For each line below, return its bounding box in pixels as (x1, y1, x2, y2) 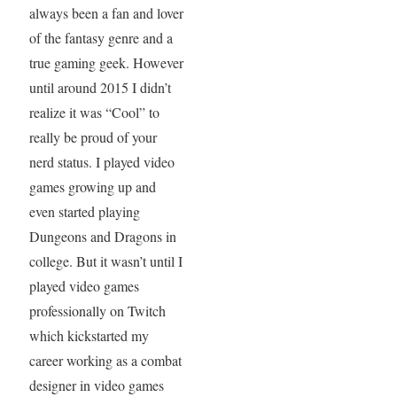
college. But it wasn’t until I (28, 252, 183, 270)
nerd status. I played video (28, 152, 175, 171)
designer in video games (28, 376, 164, 394)
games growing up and (28, 177, 156, 196)
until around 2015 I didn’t (28, 78, 171, 97)
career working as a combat (28, 351, 182, 370)
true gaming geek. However (28, 53, 183, 72)
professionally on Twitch (28, 301, 166, 320)
